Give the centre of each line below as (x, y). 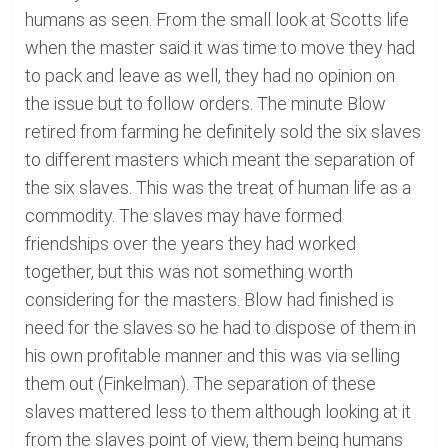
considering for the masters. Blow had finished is (209, 299)
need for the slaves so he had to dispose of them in (220, 327)
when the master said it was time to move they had (220, 47)
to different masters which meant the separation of (220, 159)
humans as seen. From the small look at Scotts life (217, 19)
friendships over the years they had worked (190, 243)
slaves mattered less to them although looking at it (218, 411)
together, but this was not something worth (189, 271)
